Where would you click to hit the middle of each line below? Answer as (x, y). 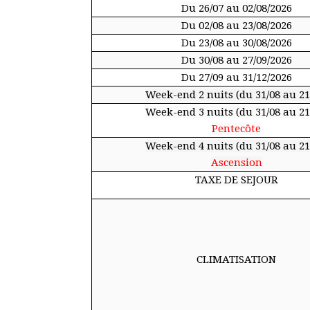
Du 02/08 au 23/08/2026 (236, 26)
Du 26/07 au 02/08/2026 (236, 8)
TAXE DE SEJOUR (236, 180)
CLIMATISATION (236, 259)
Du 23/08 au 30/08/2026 (236, 43)
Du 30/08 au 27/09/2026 (236, 60)
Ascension (236, 163)
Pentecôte (236, 129)
